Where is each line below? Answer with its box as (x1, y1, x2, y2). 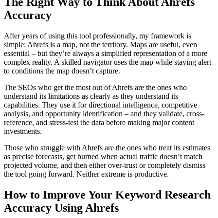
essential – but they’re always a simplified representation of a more (4, 49, 207, 57)
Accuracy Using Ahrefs (4, 201, 119, 214)
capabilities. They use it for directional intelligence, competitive (4, 100, 197, 109)
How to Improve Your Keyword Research (4, 188, 211, 201)
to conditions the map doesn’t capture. (4, 66, 120, 75)
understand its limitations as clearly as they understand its (4, 91, 178, 100)
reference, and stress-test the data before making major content (4, 118, 194, 127)
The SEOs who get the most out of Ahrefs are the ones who (4, 83, 187, 91)
